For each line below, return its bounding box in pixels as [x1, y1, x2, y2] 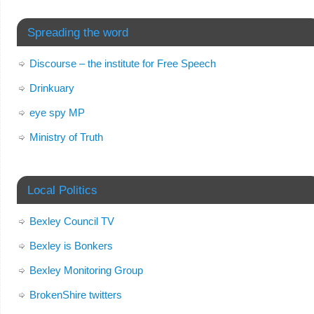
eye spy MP [29, 107, 85, 118]
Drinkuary [29, 82, 74, 94]
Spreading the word [27, 26, 128, 39]
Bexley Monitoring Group [29, 264, 143, 276]
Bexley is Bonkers [29, 240, 113, 252]
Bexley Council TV [29, 215, 114, 227]
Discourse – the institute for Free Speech [29, 57, 216, 69]
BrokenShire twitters [29, 289, 122, 301]
